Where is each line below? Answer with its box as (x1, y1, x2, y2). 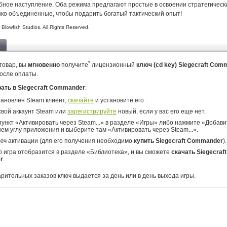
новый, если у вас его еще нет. (117, 108, 206, 115)
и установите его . (94, 97, 147, 104)
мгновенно (28, 61, 60, 68)
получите (60, 61, 88, 68)
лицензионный (90, 61, 136, 68)
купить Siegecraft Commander (134, 137, 223, 144)
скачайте (68, 97, 94, 104)
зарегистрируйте (67, 108, 117, 115)
